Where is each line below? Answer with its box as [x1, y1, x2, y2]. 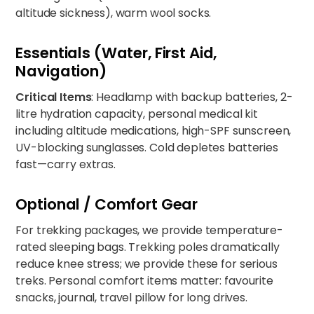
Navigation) [15, 60, 107, 82]
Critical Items [15, 89, 92, 105]
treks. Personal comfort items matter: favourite [15, 273, 273, 289]
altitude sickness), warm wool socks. [15, 5, 212, 21]
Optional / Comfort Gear [15, 193, 198, 215]
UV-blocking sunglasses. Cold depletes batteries [15, 139, 278, 156]
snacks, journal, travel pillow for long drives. [15, 289, 247, 306]
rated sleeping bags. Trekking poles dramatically [15, 239, 280, 255]
